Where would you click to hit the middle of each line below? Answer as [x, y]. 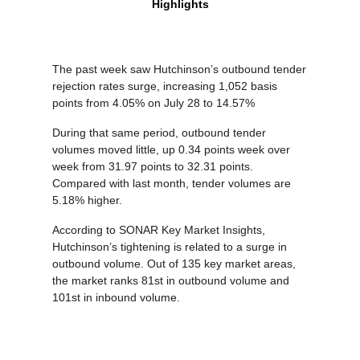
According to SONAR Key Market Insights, [159, 230]
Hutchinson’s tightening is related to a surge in [170, 247]
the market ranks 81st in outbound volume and [171, 281]
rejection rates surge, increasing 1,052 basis [165, 86]
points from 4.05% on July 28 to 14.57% [153, 103]
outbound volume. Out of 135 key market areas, [174, 264]
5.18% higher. [87, 200]
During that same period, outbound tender [159, 133]
